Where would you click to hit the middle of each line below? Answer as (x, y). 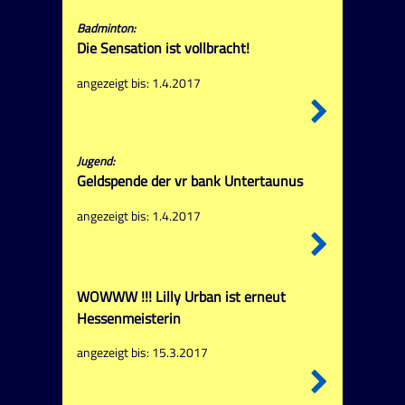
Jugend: (95, 161)
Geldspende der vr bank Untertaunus (189, 181)
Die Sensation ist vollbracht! (163, 48)
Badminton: (106, 28)
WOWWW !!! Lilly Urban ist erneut (181, 296)
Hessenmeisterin (128, 318)
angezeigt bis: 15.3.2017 (142, 353)
